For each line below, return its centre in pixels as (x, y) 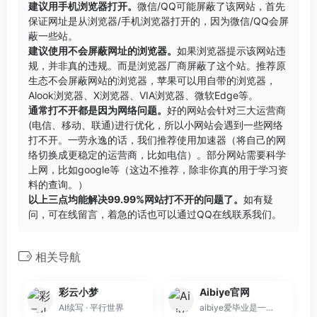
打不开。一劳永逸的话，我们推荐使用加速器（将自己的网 (157, 139)
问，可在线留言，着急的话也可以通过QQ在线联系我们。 (155, 214)
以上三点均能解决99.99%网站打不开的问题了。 (136, 199)
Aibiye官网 (225, 292)
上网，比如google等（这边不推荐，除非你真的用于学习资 (158, 169)
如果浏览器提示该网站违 (231, 50)
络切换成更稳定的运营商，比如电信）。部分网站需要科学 (157, 154)
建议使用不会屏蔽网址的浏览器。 (103, 50)
